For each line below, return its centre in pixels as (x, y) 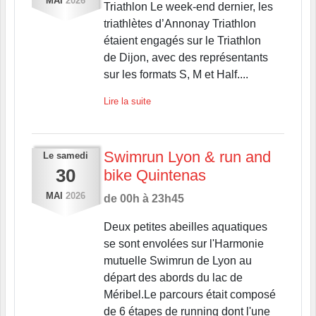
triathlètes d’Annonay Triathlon (180, 23)
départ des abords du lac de (173, 277)
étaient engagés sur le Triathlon (182, 40)
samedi (72, 155)
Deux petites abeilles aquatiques (185, 226)
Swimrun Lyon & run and (187, 157)
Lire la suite (127, 101)
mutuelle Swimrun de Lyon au (177, 260)
